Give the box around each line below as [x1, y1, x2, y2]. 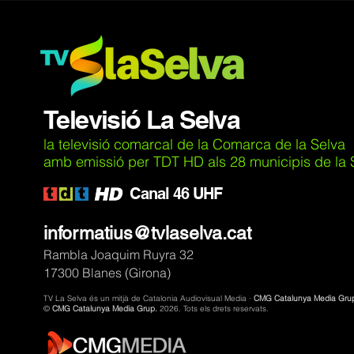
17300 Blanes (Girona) [43, 265, 171, 281]
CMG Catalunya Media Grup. [52, 303, 160, 314]
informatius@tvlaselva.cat [43, 223, 251, 243]
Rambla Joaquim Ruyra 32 [43, 247, 194, 262]
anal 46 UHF [141, 184, 222, 203]
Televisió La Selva [43, 104, 240, 134]
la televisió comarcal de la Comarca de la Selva [43, 135, 345, 153]
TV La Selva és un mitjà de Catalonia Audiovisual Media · [43, 293, 254, 303]
